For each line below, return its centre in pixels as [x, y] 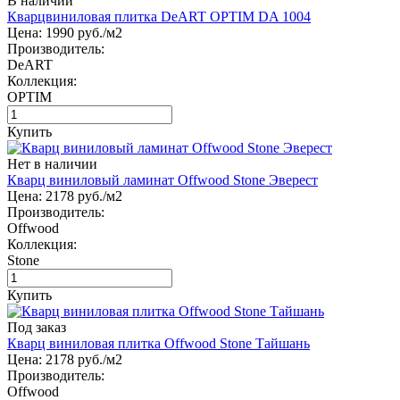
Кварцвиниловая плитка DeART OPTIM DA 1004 [159, 16]
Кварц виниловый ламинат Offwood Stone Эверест [162, 179]
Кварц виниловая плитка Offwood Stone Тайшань [158, 343]
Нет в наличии [52, 163]
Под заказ [37, 327]
